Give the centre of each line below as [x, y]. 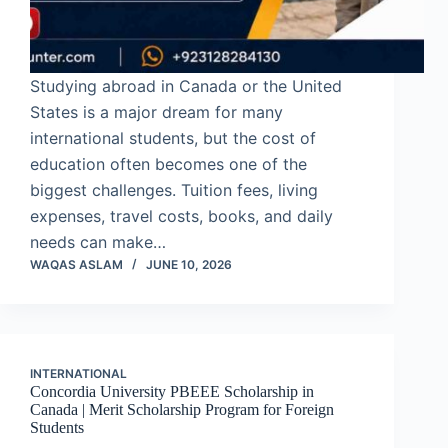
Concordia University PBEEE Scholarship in [172, 392]
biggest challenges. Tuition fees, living [174, 190]
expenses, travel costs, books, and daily [181, 216]
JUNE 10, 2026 [189, 265]
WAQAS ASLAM [76, 265]
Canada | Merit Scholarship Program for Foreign [182, 410]
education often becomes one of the [168, 164]
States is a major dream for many [156, 112]
